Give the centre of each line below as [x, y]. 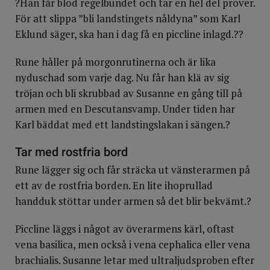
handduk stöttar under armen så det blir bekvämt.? [133, 201]
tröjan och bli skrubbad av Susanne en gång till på [129, 93]
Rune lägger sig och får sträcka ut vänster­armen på [133, 170]
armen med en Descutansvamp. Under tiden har [125, 109]
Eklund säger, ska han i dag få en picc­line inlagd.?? [129, 34]
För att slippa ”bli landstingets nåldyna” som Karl [128, 18]
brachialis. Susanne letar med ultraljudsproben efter [135, 260]
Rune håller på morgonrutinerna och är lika [115, 62]
